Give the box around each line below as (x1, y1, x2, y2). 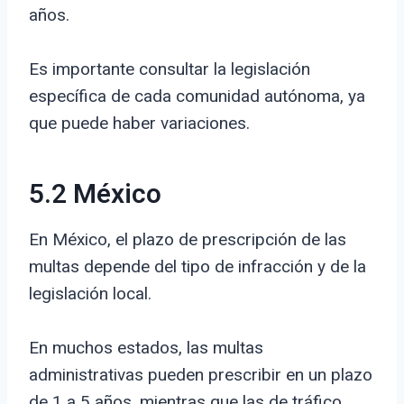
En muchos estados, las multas (29, 337, 263, 359)
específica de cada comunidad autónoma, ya (29, 86, 365, 107)
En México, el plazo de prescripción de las (29, 229, 346, 251)
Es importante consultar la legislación (29, 59, 310, 80)
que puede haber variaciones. (29, 113, 250, 134)
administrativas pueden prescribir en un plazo (29, 364, 372, 386)
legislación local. (29, 283, 151, 305)
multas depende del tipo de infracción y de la (29, 256, 366, 278)
